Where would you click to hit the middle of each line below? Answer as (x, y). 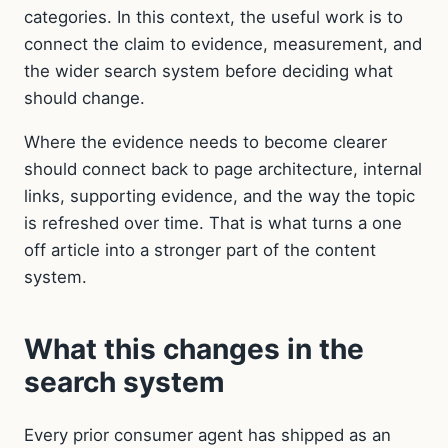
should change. (84, 97)
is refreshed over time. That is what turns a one (213, 222)
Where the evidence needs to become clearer (205, 141)
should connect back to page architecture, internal (223, 168)
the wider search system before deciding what (208, 70)
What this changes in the (194, 348)
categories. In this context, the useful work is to (213, 16)
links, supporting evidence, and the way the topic (219, 195)
